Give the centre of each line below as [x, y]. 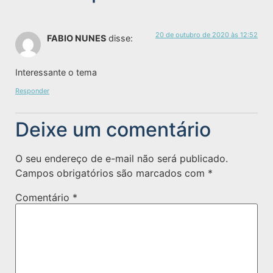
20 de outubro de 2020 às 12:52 [207, 34]
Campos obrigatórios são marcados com [112, 173]
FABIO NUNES [76, 38]
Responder [32, 90]
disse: [121, 38]
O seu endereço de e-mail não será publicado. [122, 158]
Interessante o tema [56, 73]
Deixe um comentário [113, 129]
